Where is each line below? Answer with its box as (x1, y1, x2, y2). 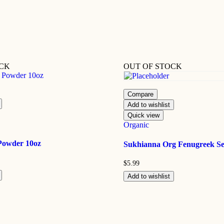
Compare (127, 90, 153, 98)
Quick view (127, 111, 159, 119)
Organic (123, 120, 149, 129)
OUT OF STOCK (123, 61, 182, 70)
